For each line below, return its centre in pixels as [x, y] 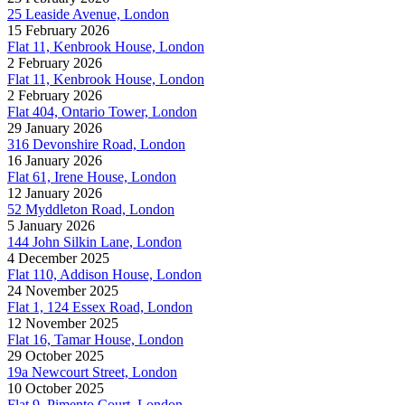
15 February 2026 [58, 30]
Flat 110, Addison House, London [104, 274]
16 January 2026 [55, 160]
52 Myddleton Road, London [91, 209]
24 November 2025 [63, 290]
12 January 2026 [55, 193]
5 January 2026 [51, 225]
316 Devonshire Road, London [96, 144]
